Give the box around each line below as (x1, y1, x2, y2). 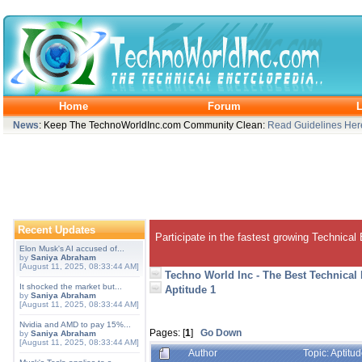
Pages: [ (149, 327, 185, 338)
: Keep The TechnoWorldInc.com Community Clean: (39, 120, 267, 130)
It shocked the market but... (19, 282, 122, 291)
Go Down (200, 327, 242, 338)
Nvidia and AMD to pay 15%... (19, 320, 131, 329)
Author (188, 347, 217, 358)
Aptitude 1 (165, 284, 216, 296)
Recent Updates (18, 224, 95, 236)
